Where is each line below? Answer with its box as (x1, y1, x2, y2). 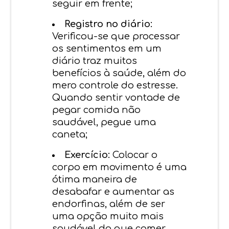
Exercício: (64, 149, 110, 160)
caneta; (52, 129, 88, 140)
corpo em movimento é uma (52, 162, 187, 172)
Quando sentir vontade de (52, 92, 180, 103)
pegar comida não (52, 104, 141, 115)
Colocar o (110, 149, 158, 160)
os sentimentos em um (52, 43, 162, 54)
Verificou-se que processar (52, 31, 180, 41)
